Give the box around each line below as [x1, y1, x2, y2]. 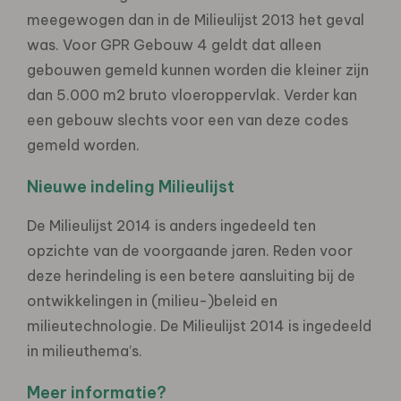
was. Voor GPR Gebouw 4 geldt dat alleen [27, 35, 321, 54]
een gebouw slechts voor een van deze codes [27, 110, 348, 129]
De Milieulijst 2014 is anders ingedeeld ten [27, 216, 316, 235]
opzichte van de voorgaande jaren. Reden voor [27, 241, 353, 260]
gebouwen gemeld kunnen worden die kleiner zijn [27, 60, 369, 79]
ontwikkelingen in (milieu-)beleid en [27, 291, 277, 310]
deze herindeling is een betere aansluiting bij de [27, 266, 355, 285]
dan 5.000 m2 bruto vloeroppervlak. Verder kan [27, 85, 357, 104]
